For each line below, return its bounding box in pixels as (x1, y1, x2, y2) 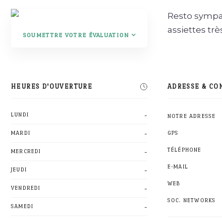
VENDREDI (11, 185, 41, 191)
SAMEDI (11, 203, 34, 210)
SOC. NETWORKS (167, 197, 216, 204)
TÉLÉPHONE (167, 147, 202, 153)
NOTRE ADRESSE (167, 113, 216, 119)
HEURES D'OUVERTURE (11, 83, 93, 90)
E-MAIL (167, 164, 188, 170)
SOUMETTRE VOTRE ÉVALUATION (22, 32, 129, 39)
